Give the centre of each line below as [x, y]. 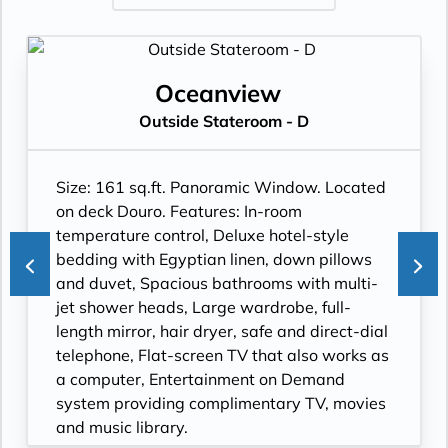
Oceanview [218, 93]
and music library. [122, 427]
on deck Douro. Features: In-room [179, 211]
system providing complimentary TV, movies [221, 403]
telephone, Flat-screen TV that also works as [222, 355]
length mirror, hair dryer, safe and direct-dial [222, 331]
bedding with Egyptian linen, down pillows [214, 259]
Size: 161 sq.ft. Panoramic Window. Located [221, 187]
